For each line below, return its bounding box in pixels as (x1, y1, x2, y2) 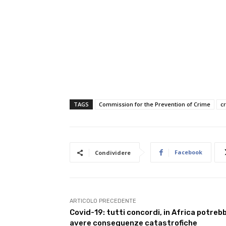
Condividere (95, 149, 131, 156)
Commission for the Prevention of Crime (99, 100, 210, 108)
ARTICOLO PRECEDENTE (70, 198, 136, 204)
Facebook (175, 148, 202, 156)
